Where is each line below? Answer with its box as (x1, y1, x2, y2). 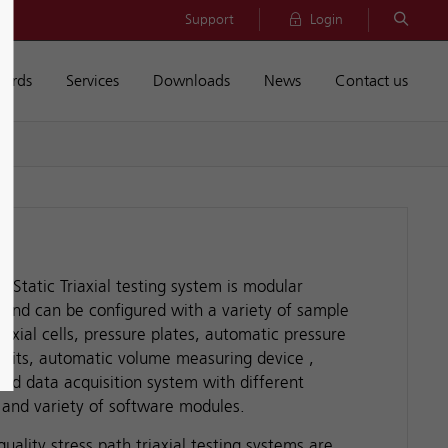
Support (185, 11, 234, 27)
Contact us (335, 71, 408, 90)
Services (66, 71, 119, 90)
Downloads (153, 71, 230, 90)
